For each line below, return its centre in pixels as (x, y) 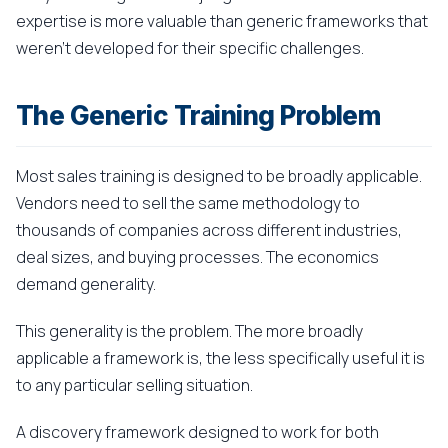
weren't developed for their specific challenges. (190, 48)
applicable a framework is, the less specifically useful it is (220, 358)
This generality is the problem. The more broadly (189, 331)
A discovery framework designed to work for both (197, 432)
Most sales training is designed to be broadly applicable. (219, 176)
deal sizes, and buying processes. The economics (197, 257)
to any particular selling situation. (134, 385)
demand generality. (86, 284)
